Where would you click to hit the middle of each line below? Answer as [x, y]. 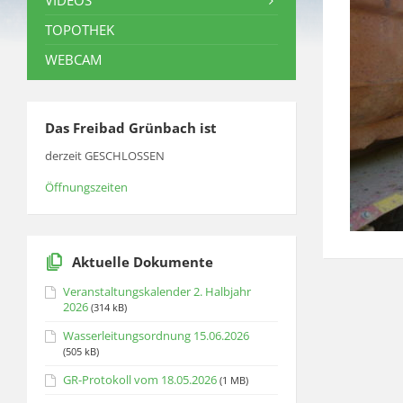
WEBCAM [73, 59]
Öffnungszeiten [86, 187]
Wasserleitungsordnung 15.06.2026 [156, 336]
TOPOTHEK [80, 30]
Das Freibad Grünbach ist [131, 128]
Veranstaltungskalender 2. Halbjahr [157, 291]
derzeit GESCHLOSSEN [105, 156]
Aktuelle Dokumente [143, 262]
